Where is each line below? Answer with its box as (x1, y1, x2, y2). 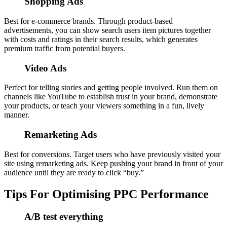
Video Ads (24, 62, 66, 73)
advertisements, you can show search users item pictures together (4, 25, 211, 34)
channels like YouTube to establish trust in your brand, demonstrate (4, 92, 217, 101)
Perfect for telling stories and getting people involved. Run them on (4, 83, 218, 92)
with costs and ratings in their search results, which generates (4, 34, 198, 44)
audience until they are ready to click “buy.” (4, 168, 144, 177)
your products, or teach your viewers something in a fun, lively (4, 101, 204, 110)
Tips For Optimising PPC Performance (4, 187, 209, 201)
